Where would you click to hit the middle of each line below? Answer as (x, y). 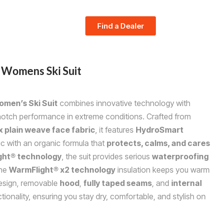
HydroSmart (160, 129)
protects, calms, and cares (158, 143)
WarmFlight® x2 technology (62, 169)
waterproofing (180, 156)
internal (186, 183)
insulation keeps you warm (163, 169)
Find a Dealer (120, 26)
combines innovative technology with (124, 103)
